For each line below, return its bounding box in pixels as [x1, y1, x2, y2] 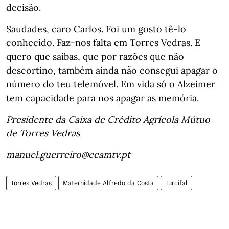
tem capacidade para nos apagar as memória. [6, 92, 199, 104]
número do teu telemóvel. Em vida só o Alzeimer [6, 78, 215, 90]
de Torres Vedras [6, 127, 80, 139]
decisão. [6, 2, 41, 13]
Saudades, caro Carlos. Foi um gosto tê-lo [6, 23, 186, 35]
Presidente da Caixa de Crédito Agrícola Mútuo [6, 113, 210, 125]
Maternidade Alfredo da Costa [63, 179, 154, 187]
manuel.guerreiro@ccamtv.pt [6, 149, 130, 161]
